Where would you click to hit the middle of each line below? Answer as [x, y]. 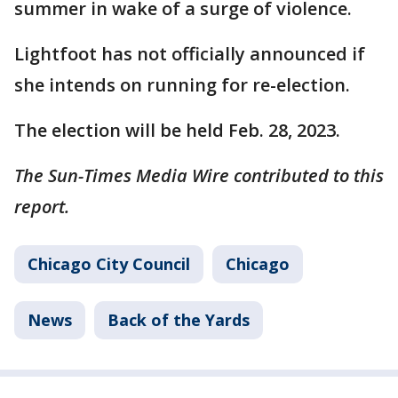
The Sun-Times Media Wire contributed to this [199, 175]
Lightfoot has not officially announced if [190, 54]
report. [42, 207]
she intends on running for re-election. [182, 85]
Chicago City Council [109, 264]
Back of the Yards [179, 320]
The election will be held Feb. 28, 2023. [177, 130]
